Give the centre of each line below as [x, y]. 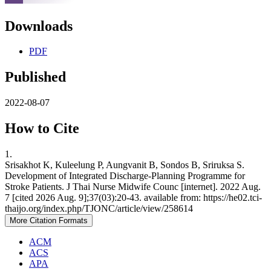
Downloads [39, 26]
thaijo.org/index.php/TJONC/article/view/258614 [99, 209]
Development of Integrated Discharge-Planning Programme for [125, 176]
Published [35, 77]
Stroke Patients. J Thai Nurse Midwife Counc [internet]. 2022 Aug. [133, 187]
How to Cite [42, 129]
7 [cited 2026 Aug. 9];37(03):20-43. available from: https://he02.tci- [133, 198]
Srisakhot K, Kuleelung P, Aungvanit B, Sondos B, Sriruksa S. [125, 165]
